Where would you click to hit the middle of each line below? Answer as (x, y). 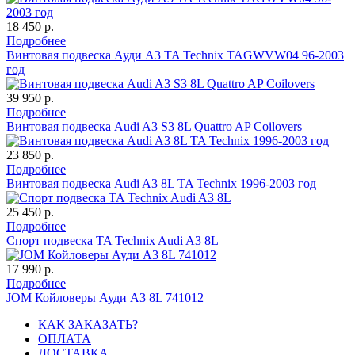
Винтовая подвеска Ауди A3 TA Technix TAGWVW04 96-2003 (175, 55)
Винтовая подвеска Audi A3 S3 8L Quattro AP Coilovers (154, 127)
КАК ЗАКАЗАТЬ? (88, 325)
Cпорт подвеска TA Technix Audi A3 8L (113, 241)
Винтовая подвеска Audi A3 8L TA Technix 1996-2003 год (161, 184)
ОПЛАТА (65, 339)
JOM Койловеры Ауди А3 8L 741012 (105, 298)
